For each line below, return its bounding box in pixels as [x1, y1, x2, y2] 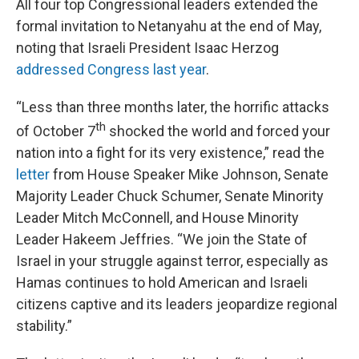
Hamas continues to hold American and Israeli [16, 274, 308, 291]
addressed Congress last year [16, 61, 206, 78]
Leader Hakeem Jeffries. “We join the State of [16, 231, 308, 248]
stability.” [16, 317, 72, 334]
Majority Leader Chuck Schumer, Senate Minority [16, 188, 324, 204]
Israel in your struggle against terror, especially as [16, 252, 329, 269]
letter [16, 166, 50, 183]
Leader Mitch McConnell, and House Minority [16, 209, 299, 226]
